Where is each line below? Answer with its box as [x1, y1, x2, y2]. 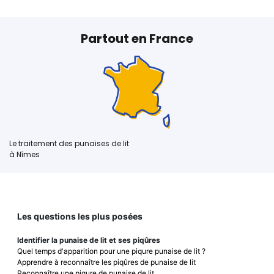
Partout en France [81, 29, 193, 47]
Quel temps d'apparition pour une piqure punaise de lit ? [17, 246, 206, 256]
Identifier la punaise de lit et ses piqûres [17, 235, 160, 245]
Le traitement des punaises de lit [9, 138, 129, 149]
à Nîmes [9, 149, 40, 160]
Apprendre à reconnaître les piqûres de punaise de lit [17, 257, 196, 267]
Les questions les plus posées [17, 210, 143, 221]
